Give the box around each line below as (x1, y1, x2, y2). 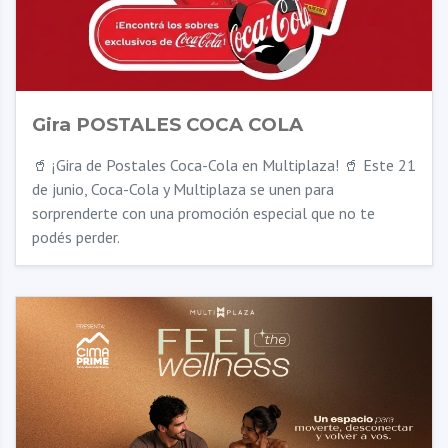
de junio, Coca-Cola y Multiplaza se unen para (32, 179, 334, 199)
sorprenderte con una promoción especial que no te (32, 203, 375, 223)
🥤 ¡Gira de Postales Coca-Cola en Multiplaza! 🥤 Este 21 (32, 155, 416, 175)
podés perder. (32, 227, 120, 247)
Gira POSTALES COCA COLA (32, 113, 303, 136)
